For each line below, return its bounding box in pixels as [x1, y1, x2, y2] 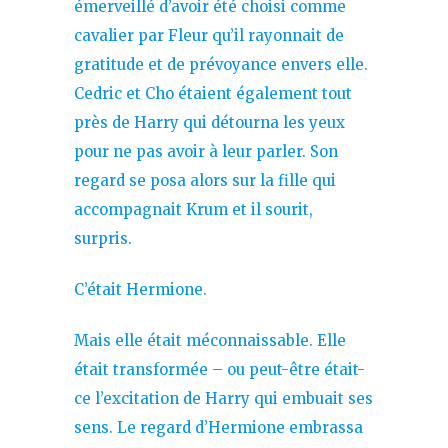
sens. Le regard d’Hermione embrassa [74, 417, 363, 437]
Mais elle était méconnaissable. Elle [74, 330, 346, 350]
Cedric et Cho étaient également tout [74, 83, 352, 103]
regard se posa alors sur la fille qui [74, 170, 336, 190]
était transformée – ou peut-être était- [74, 359, 365, 379]
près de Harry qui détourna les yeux [74, 112, 345, 132]
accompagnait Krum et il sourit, [74, 199, 313, 219]
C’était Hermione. [74, 279, 207, 299]
